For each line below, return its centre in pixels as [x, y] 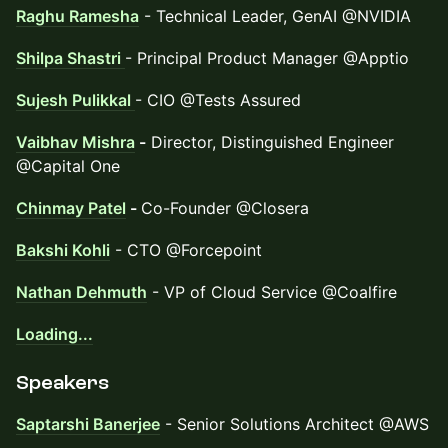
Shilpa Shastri [70, 58]
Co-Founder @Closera [225, 208]
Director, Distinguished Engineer [270, 142]
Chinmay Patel [71, 208]
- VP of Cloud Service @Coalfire [272, 292]
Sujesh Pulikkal [75, 100]
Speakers [62, 383]
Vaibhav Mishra [75, 142]
